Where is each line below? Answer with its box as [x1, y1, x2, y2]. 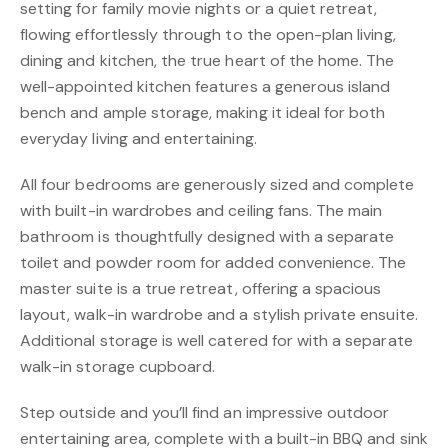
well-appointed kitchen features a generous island [20, 76, 391, 97]
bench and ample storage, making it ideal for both [20, 102, 386, 123]
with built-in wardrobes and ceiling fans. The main [20, 200, 383, 221]
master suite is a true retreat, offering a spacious [20, 278, 382, 299]
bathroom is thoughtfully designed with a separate [20, 226, 395, 247]
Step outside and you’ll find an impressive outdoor [20, 402, 390, 423]
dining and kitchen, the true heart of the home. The [20, 50, 395, 71]
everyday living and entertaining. [20, 128, 257, 149]
